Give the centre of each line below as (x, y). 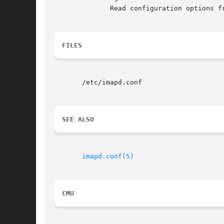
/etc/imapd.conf (98, 82)
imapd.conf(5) (108, 156)
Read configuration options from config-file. (70, 8)
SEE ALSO (78, 119)
